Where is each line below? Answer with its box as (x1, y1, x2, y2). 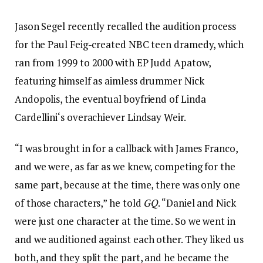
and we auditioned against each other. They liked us (15, 232, 244, 247)
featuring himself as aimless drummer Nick (15, 74, 204, 88)
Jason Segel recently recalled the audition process (15, 19, 236, 33)
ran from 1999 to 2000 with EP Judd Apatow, (15, 56, 211, 70)
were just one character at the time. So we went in (15, 214, 235, 228)
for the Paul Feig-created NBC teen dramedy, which (15, 38, 244, 52)
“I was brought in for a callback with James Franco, (15, 141, 238, 156)
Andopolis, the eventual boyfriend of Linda (15, 92, 206, 106)
